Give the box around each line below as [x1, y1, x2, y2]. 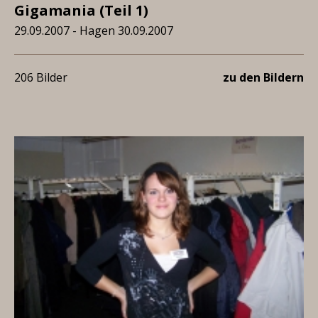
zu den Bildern [223, 70, 304, 85]
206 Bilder [14, 70, 67, 85]
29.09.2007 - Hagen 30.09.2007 [14, 23, 173, 38]
